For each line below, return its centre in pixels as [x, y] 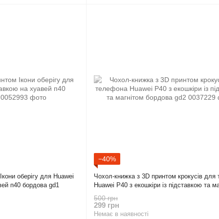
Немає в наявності [121, 214]
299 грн [107, 205]
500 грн [106, 198]
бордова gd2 [112, 194]
